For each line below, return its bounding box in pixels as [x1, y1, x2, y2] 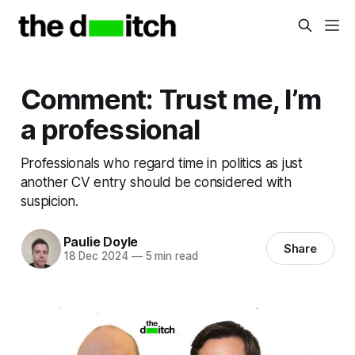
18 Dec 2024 [63, 250, 128, 263]
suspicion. [20, 192, 78, 209]
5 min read [142, 250, 198, 263]
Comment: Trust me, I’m [20, 82, 321, 116]
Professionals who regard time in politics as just [20, 154, 303, 171]
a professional [20, 112, 200, 146]
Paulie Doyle [63, 234, 139, 250]
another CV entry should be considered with [20, 173, 292, 190]
